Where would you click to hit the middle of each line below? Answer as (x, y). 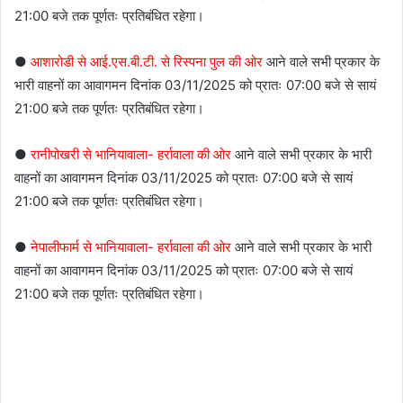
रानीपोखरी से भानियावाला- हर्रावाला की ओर (131, 155)
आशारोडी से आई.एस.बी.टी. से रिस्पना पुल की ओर (147, 62)
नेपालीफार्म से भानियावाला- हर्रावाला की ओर (131, 247)
